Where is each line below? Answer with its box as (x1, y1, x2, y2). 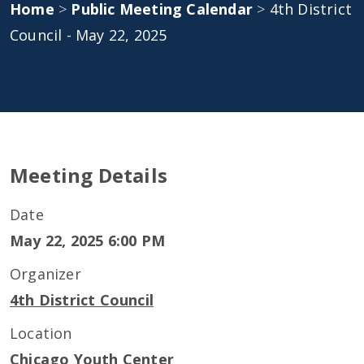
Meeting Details (10, 162, 167, 188)
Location (10, 323, 72, 343)
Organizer (10, 264, 81, 284)
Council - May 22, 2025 (10, 25, 167, 45)
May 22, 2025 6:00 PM (10, 231, 165, 250)
